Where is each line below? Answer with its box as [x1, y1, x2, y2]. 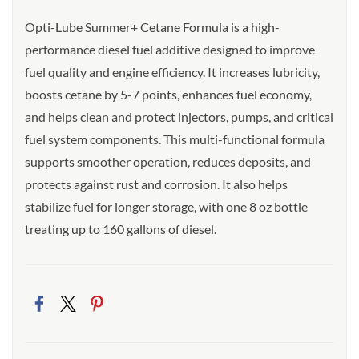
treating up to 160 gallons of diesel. [25, 221, 216, 236]
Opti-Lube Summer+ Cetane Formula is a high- [25, 19, 280, 34]
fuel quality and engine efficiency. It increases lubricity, [25, 64, 320, 79]
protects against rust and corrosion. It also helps [25, 176, 288, 192]
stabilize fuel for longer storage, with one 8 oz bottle [25, 199, 308, 214]
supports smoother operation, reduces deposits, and [25, 154, 311, 169]
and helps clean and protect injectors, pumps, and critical [25, 109, 333, 124]
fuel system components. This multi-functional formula [25, 131, 325, 147]
